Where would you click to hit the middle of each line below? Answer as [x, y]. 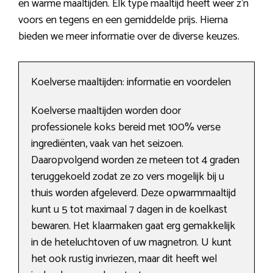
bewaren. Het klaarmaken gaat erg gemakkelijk [133, 226]
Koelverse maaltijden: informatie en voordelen [131, 83]
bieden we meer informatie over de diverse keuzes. [129, 37]
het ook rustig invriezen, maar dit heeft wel [124, 259]
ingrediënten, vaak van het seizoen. [107, 144]
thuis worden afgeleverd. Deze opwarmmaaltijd [133, 193]
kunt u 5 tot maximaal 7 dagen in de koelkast [129, 210]
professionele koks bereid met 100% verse [126, 128]
